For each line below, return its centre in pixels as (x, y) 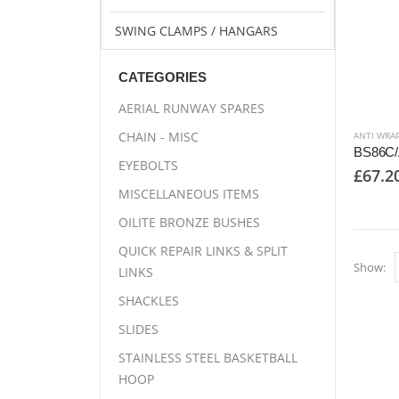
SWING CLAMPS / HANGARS (196, 30)
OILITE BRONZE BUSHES (189, 223)
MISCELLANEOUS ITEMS (189, 194)
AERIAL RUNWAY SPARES (191, 109)
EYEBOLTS (148, 166)
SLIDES (138, 330)
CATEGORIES (163, 77)
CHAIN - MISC (159, 137)
